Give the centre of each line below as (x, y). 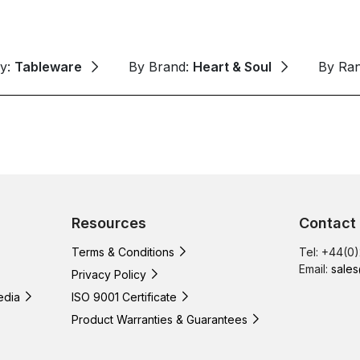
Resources (109, 223)
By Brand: (161, 66)
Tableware (48, 66)
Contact (327, 223)
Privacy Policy (109, 274)
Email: (315, 268)
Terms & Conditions (123, 252)
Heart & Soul (232, 66)
